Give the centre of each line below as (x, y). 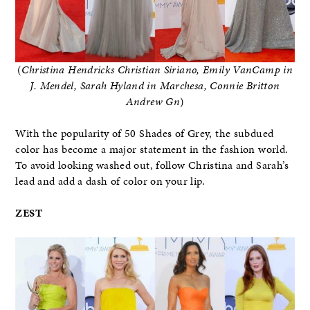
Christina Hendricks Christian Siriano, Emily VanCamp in (157, 70)
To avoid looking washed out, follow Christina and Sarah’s (152, 165)
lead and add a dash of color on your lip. (110, 181)
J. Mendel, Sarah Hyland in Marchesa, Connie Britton (155, 85)
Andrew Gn (153, 101)
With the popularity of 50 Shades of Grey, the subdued (145, 133)
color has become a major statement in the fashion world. (152, 149)
